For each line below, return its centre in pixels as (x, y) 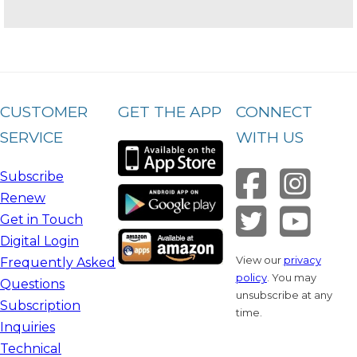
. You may (291, 278)
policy (251, 278)
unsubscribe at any (284, 295)
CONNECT (274, 112)
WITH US (269, 138)
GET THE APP (169, 112)
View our (259, 260)
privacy (302, 260)
